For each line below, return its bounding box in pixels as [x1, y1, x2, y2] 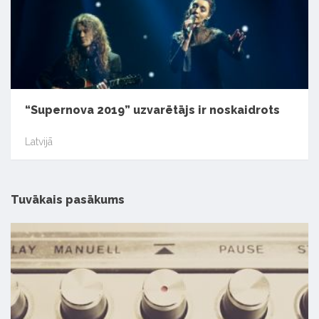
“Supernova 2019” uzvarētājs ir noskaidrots [25, 103, 280, 117]
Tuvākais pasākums [11, 192, 125, 206]
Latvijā [25, 135, 53, 147]
